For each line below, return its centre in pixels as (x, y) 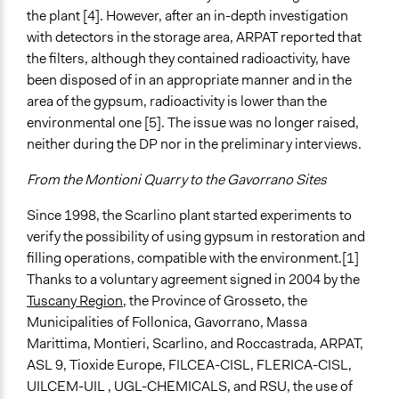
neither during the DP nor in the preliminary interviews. (194, 144)
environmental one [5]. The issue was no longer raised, (193, 123)
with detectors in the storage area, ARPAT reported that (194, 37)
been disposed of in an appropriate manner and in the (189, 80)
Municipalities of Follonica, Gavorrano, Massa (167, 322)
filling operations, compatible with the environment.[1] (193, 258)
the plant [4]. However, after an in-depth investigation (187, 16)
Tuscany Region (75, 301)
